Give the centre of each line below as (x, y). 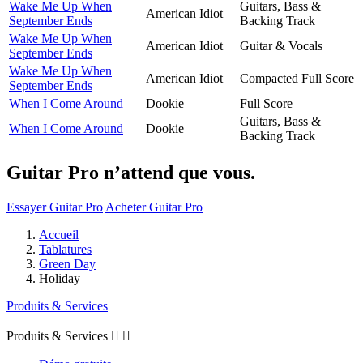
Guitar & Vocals (281, 45)
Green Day (67, 263)
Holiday (60, 278)
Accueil (59, 234)
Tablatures (65, 249)
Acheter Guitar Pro (154, 207)
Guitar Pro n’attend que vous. (131, 172)
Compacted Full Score (297, 78)
